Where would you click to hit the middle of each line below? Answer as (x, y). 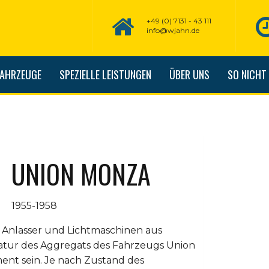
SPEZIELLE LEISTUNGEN (105, 74)
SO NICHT (247, 74)
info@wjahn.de (173, 30)
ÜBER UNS (189, 74)
